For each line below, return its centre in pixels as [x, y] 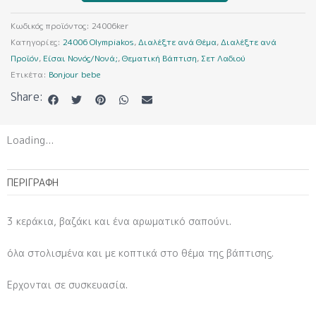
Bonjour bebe [75, 74]
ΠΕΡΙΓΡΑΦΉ [33, 182]
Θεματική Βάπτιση [159, 58]
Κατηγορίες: [37, 42]
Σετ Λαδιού [223, 58]
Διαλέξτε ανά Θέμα [177, 42]
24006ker [110, 25]
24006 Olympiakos [98, 42]
